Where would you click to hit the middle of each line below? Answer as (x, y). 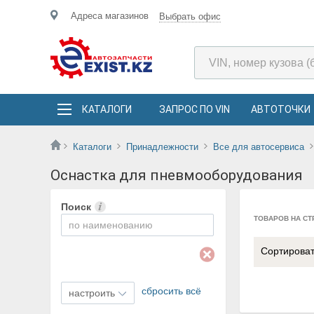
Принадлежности (162, 147)
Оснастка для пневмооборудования (177, 175)
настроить (92, 293)
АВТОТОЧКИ (281, 109)
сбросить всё (171, 291)
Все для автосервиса (259, 147)
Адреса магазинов (110, 16)
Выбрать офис (190, 16)
